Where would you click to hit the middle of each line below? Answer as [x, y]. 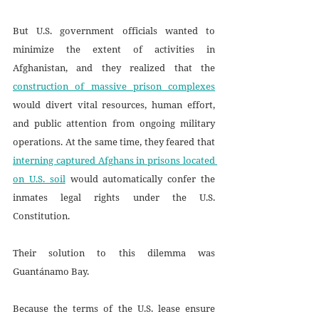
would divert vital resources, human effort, [114, 104]
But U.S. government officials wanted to [114, 30]
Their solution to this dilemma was [114, 252]
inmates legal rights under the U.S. [114, 197]
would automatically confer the [140, 178]
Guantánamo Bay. [51, 271]
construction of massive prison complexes [114, 86]
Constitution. [42, 215]
